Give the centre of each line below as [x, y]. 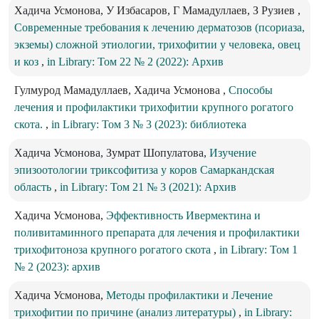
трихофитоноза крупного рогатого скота [114, 250]
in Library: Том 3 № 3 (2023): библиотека [149, 125]
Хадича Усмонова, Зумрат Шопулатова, [112, 153]
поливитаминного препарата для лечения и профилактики [157, 233]
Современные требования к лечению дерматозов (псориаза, [159, 28]
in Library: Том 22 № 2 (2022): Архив [135, 62]
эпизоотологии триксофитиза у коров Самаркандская [144, 170]
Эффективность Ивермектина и [183, 216]
